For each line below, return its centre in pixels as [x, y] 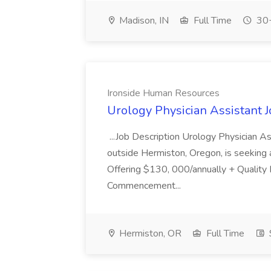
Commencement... [145, 186]
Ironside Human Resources [163, 93]
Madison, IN [143, 21]
